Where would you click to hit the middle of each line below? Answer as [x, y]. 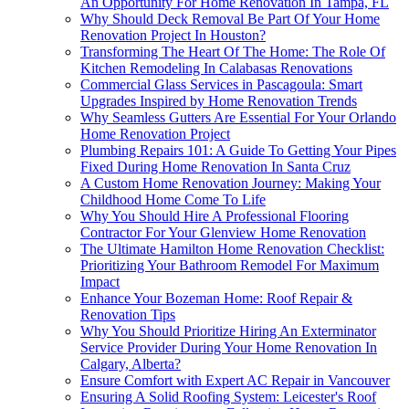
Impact [100, 282]
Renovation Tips [128, 315]
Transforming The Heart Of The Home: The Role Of [233, 52]
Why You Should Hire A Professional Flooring [215, 216]
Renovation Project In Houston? [173, 36]
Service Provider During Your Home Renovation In [229, 348]
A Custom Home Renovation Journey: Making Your [231, 184]
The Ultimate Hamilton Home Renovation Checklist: [232, 249]
